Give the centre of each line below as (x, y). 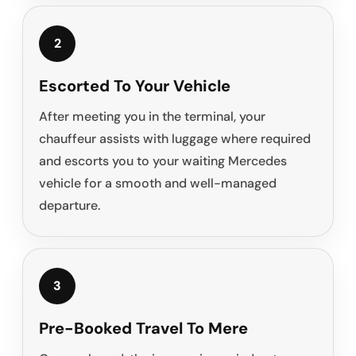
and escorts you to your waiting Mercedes (163, 161)
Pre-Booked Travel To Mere (143, 329)
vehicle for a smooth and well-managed (158, 184)
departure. (70, 206)
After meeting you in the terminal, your (152, 117)
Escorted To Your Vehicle (135, 86)
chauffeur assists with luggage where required (175, 139)
